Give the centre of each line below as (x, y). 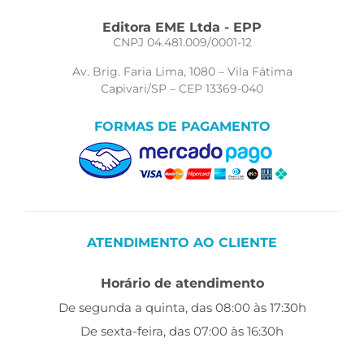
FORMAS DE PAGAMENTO (182, 127)
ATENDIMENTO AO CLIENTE (182, 242)
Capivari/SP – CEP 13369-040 (182, 88)
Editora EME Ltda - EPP (182, 28)
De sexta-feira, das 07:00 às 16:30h (182, 331)
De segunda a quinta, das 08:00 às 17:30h (182, 307)
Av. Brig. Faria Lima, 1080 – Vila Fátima (182, 71)
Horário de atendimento (182, 283)
